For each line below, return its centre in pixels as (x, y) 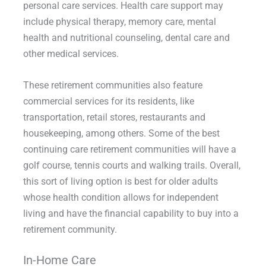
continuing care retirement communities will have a (129, 149)
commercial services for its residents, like (108, 101)
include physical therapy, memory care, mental (119, 21)
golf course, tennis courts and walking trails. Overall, (132, 165)
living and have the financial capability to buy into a (131, 213)
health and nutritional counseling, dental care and (126, 37)
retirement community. (70, 229)
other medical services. (71, 53)
